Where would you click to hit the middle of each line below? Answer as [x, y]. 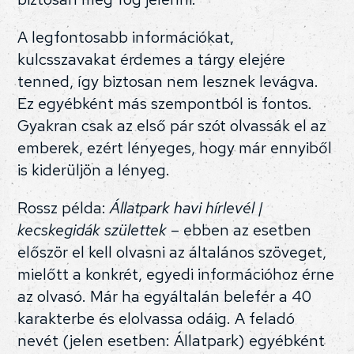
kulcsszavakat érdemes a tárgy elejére [152, 59]
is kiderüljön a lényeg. [94, 169]
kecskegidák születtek [92, 230]
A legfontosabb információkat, [126, 37]
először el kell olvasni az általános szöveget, [172, 252]
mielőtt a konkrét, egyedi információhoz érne [176, 274]
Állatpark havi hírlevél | [187, 207]
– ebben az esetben [239, 230]
